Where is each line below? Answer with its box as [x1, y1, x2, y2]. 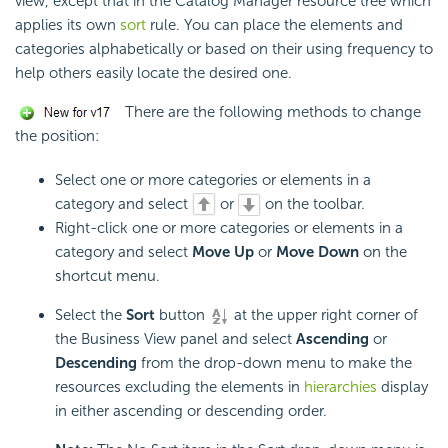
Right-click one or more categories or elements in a [55, 219, 403, 238]
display [377, 378, 428, 397]
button [155, 306, 209, 325]
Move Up [192, 243, 254, 262]
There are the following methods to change [121, 102, 421, 121]
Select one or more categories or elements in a [55, 170, 371, 189]
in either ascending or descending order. [55, 402, 327, 421]
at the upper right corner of [230, 306, 418, 325]
